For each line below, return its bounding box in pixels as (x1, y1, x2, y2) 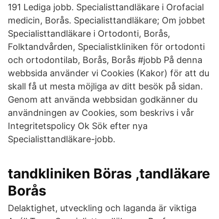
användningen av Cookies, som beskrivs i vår (8, 108, 194, 118)
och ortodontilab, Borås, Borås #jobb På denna (8, 55, 202, 65)
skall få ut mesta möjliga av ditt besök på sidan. (8, 81, 203, 91)
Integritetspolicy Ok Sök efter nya (8, 121, 148, 131)
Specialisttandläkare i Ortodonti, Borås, (8, 28, 170, 39)
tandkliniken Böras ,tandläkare (8, 165, 210, 182)
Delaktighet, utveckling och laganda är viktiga (8, 203, 199, 213)
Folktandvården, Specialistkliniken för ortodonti (8, 42, 205, 52)
